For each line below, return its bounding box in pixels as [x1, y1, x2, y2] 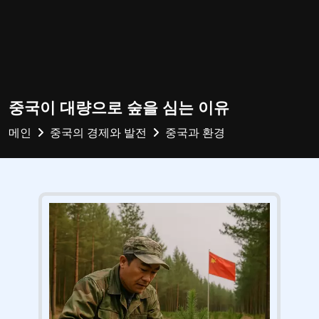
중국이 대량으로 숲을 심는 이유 [9, 97, 229, 117]
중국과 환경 [165, 125, 225, 140]
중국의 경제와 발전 [50, 125, 147, 140]
